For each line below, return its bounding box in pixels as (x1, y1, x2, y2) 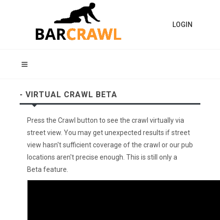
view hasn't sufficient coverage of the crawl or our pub (27, 141, 193, 149)
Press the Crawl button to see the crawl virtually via (27, 116, 184, 124)
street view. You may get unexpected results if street (27, 129, 190, 137)
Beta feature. (27, 165, 68, 173)
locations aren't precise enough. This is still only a (27, 153, 177, 161)
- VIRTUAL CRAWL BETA (20, 90, 117, 99)
